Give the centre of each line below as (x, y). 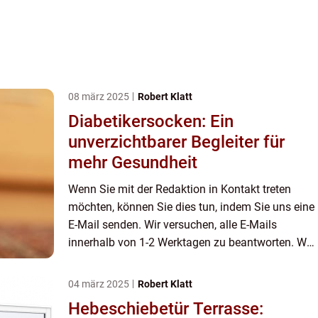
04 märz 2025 (100, 284)
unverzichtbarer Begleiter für (176, 142)
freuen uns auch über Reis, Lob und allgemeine (185, 261)
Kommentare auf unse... (128, 278)
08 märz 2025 (100, 97)
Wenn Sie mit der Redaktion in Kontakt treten (180, 190)
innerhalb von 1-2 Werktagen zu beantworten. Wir (191, 243)
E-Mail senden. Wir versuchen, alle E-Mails (172, 225)
